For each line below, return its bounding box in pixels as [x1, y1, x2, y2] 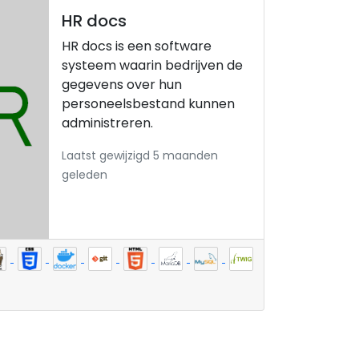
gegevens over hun [62, 75, 182, 94]
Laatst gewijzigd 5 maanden [62, 147, 218, 163]
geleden [62, 167, 107, 183]
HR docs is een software [62, 37, 212, 55]
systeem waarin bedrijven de [62, 56, 243, 75]
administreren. [62, 114, 153, 132]
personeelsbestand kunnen [62, 95, 235, 113]
